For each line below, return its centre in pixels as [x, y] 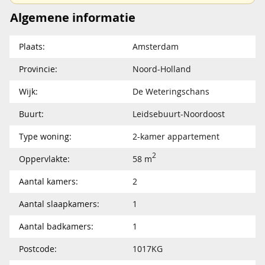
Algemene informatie [73, 17]
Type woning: [45, 136]
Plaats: [32, 46]
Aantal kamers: [49, 181]
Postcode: [38, 248]
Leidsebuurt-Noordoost [179, 114]
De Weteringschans [171, 91]
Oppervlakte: [44, 159]
